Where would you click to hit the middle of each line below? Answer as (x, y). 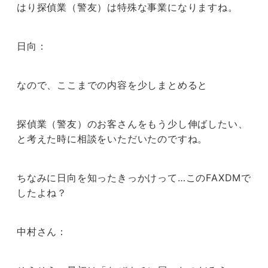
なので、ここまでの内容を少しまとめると (112, 85)
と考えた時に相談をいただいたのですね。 (112, 139)
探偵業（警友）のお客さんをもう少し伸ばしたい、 (133, 124)
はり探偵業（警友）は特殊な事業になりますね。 (127, 7)
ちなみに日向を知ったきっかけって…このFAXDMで (134, 178)
